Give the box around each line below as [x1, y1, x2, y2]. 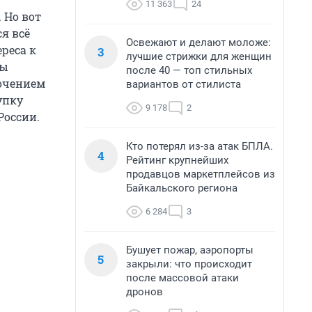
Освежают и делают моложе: [126, 36, 271, 49]
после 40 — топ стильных [126, 64, 252, 77]
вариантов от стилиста [126, 78, 241, 91]
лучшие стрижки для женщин [126, 50, 272, 63]
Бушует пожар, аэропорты [126, 244, 253, 256]
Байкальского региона [126, 182, 237, 194]
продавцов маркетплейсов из [126, 168, 275, 180]
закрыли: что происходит [126, 258, 252, 270]
